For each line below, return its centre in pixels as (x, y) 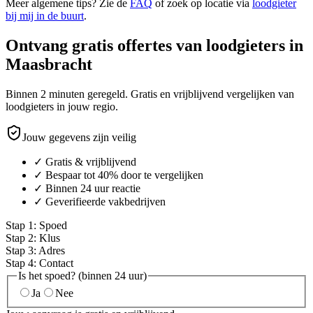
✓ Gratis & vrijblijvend (85, 161)
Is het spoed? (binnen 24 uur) (82, 275)
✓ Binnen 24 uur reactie (87, 188)
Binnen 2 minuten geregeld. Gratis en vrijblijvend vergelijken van (150, 94)
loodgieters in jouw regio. (62, 106)
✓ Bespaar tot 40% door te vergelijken (118, 175)
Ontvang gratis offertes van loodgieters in (154, 45)
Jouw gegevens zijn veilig (79, 137)
